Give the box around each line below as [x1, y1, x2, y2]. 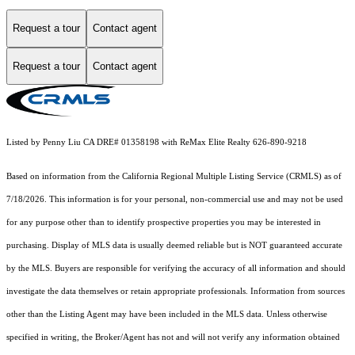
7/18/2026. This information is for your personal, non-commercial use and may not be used [6, 195, 343, 204]
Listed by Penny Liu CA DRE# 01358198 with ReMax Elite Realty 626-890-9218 [6, 138, 307, 147]
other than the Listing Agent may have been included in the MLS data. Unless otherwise [6, 310, 327, 319]
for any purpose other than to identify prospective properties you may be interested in [6, 218, 321, 227]
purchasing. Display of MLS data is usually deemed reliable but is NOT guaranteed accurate [6, 241, 342, 250]
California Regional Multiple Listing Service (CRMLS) [122, 172, 322, 181]
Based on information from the [6, 172, 122, 181]
